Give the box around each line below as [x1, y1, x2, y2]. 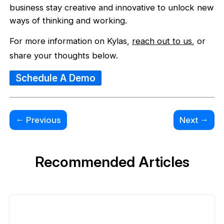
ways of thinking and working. [9, 15, 127, 26]
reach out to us [132, 36, 192, 46]
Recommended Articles [34, 153, 189, 171]
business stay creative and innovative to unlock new [9, 2, 214, 13]
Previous [24, 115, 61, 125]
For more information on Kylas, [9, 36, 132, 46]
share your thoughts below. [9, 50, 118, 61]
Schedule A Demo [15, 71, 96, 84]
